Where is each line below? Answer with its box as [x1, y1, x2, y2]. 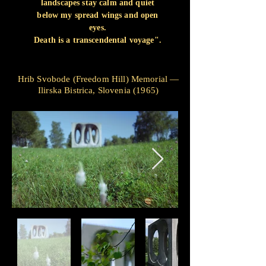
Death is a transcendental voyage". [34, 36, 161, 45]
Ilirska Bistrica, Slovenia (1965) [38, 85, 159, 95]
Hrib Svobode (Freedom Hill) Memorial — [17, 74, 179, 84]
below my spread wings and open [37, 11, 159, 20]
